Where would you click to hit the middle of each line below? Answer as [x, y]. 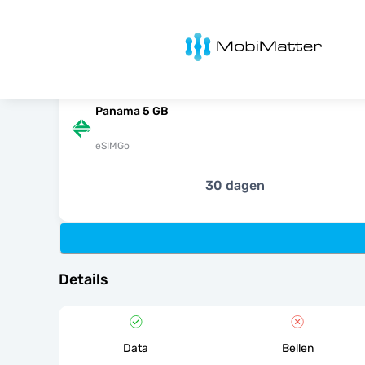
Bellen [297, 348]
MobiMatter [197, 37]
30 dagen [235, 185]
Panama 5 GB [132, 111]
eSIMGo [112, 146]
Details [84, 279]
